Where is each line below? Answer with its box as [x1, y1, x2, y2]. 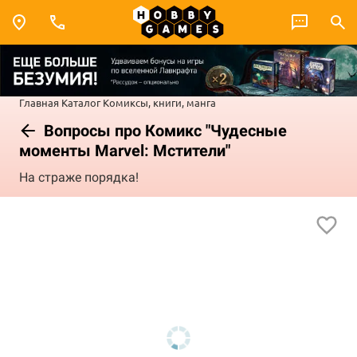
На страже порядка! [19, 170, 139, 186]
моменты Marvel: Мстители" [19, 140, 230, 160]
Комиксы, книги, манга [103, 95, 216, 109]
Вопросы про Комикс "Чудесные [40, 120, 287, 140]
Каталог [61, 95, 100, 109]
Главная [19, 95, 59, 109]
